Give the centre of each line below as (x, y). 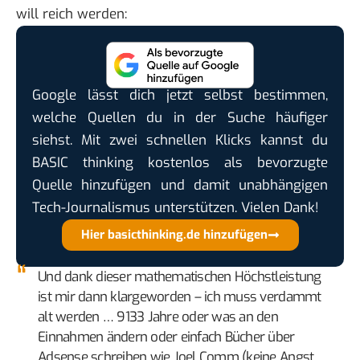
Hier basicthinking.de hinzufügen (174, 234)
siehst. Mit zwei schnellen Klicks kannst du (180, 140)
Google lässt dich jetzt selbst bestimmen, (180, 95)
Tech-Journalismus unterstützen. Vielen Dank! (176, 207)
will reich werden (70, 14)
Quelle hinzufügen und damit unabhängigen (180, 185)
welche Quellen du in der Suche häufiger (180, 117)
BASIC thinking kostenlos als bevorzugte (180, 162)
